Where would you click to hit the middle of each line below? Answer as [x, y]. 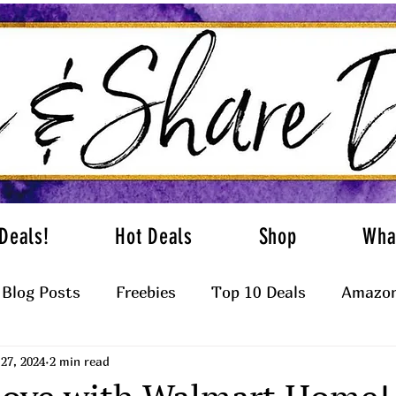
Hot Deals [154, 236]
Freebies [146, 292]
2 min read [80, 361]
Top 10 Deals [259, 292]
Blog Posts [41, 292]
